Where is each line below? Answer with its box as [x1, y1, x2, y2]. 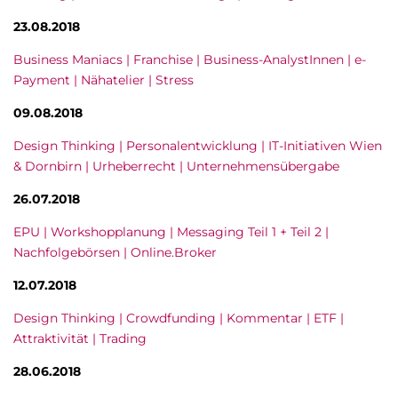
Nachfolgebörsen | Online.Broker [13, 244, 217, 260]
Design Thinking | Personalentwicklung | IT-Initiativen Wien [13, 138, 382, 154]
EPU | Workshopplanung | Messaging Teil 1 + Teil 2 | [13, 224, 329, 240]
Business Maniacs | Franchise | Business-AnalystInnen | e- [13, 52, 366, 68]
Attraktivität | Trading [13, 330, 147, 346]
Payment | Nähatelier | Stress [13, 72, 194, 88]
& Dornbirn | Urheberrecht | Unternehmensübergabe [13, 158, 339, 174]
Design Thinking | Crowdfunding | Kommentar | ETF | [13, 310, 344, 326]
